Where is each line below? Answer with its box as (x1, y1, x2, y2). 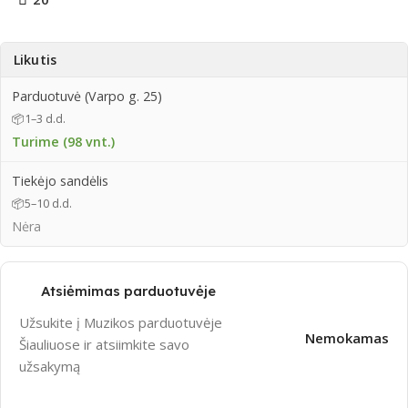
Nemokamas (304, 329, 389, 348)
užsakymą (19, 357, 80, 376)
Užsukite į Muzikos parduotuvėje (19, 313, 222, 332)
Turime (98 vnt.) (12, 133, 115, 151)
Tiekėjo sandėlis (12, 172, 108, 190)
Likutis (14, 51, 56, 69)
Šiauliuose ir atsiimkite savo (19, 335, 189, 354)
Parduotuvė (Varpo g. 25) (12, 87, 162, 106)
